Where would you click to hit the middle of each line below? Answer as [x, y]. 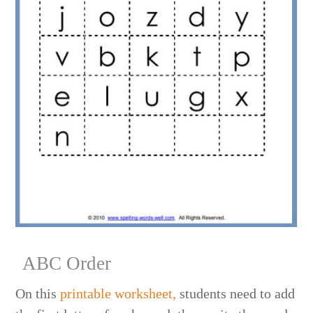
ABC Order [65, 263]
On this [38, 293]
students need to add [236, 293]
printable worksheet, [118, 293]
